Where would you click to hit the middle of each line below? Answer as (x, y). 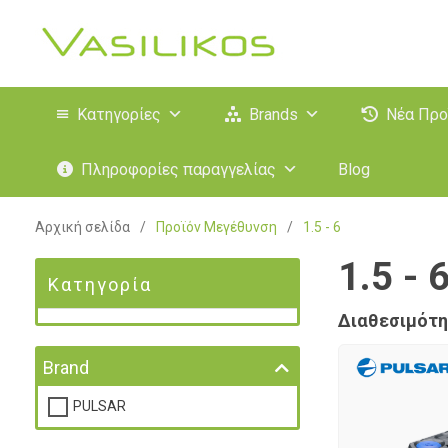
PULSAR (99, 406)
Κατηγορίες (119, 114)
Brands (273, 114)
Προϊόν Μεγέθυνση (216, 227)
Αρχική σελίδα (82, 227)
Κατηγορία (100, 284)
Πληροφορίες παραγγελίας (178, 169)
